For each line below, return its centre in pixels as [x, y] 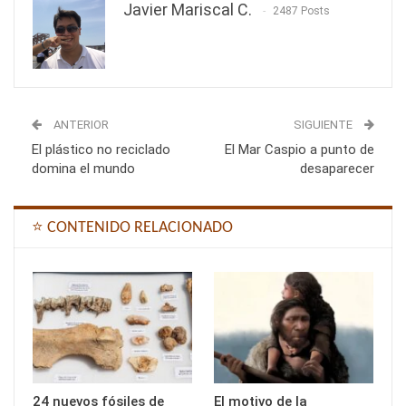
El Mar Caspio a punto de [300, 149]
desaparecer [337, 168]
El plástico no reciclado [101, 149]
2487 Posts [301, 10]
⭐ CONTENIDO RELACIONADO [132, 227]
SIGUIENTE [324, 124]
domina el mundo [83, 168]
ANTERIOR [80, 124]
